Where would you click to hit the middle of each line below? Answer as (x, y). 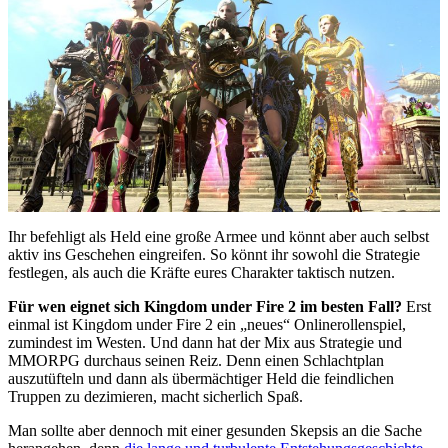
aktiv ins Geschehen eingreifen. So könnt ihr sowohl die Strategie (214, 254)
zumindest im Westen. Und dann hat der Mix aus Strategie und (205, 342)
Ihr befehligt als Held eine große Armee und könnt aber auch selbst (218, 236)
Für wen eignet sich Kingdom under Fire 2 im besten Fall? (205, 306)
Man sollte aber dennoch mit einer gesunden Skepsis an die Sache (215, 430)
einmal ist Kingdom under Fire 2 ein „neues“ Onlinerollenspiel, (207, 324)
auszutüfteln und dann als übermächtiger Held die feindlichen (201, 378)
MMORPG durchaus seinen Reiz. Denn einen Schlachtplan (196, 360)
